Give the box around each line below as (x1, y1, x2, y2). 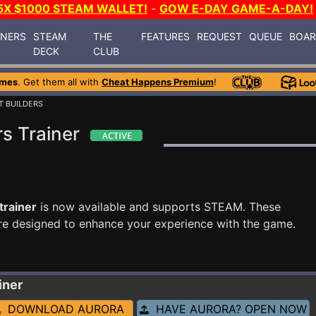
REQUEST (197, 30, 243, 42)
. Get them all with (18, 76, 102, 87)
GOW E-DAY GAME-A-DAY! (159, 1, 313, 16)
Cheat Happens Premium (102, 76, 214, 87)
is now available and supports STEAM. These (37, 200, 281, 214)
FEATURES (141, 30, 190, 42)
